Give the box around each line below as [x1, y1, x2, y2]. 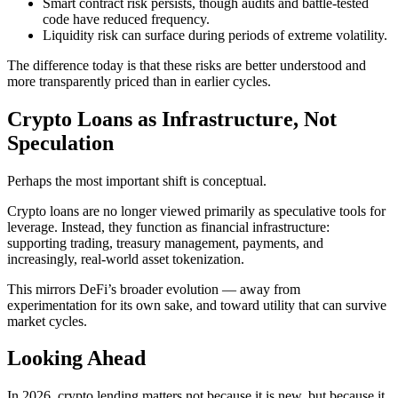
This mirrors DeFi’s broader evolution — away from [7, 281, 300, 297]
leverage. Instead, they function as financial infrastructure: [7, 219, 330, 235]
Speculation [7, 131, 114, 155]
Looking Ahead [7, 346, 146, 370]
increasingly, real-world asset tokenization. [7, 251, 244, 267]
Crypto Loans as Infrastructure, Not [7, 107, 337, 131]
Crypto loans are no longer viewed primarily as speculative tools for [7, 203, 386, 219]
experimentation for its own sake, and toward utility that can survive [7, 297, 386, 313]
